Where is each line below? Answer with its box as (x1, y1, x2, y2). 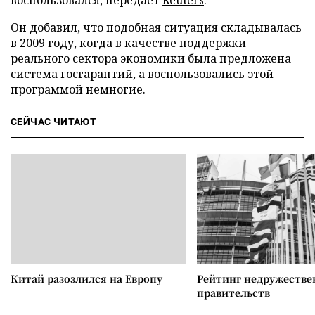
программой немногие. (11, 82, 146, 97)
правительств (197, 285, 270, 300)
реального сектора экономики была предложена (11, 51, 291, 66)
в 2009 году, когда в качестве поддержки (11, 35, 246, 51)
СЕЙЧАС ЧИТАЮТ (11, 116, 97, 127)
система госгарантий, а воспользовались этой (11, 66, 274, 82)
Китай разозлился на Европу (11, 271, 162, 285)
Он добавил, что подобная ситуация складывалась (11, 20, 302, 35)
